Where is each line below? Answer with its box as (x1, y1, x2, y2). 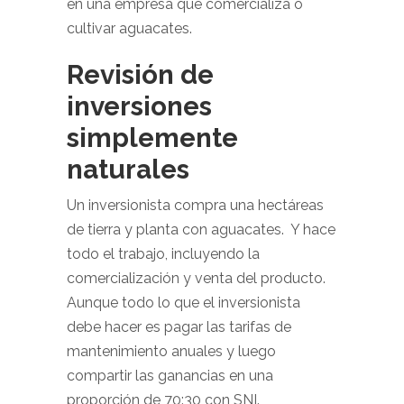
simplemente (67, 122, 238, 153)
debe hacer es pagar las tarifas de (67, 318, 291, 335)
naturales (67, 153, 189, 185)
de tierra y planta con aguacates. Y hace (67, 221, 335, 238)
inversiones (67, 90, 212, 122)
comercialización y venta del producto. (67, 270, 326, 287)
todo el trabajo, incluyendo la (67, 245, 260, 262)
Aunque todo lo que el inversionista (67, 294, 300, 311)
